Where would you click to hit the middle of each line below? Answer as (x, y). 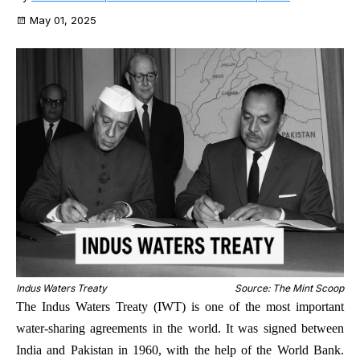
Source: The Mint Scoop (289, 288)
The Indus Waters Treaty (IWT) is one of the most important (180, 307)
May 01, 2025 (63, 20)
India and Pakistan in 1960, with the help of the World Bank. (180, 350)
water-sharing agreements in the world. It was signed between (180, 329)
